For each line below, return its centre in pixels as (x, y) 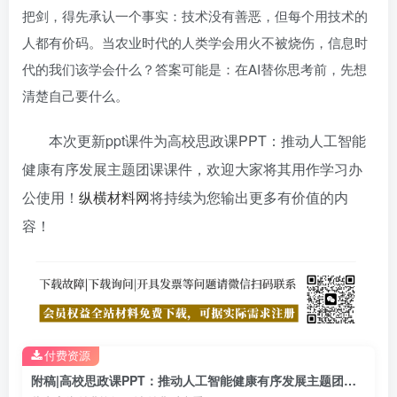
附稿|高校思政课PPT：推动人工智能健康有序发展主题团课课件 (350, 380)
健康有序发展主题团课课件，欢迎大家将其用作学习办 (192, 169)
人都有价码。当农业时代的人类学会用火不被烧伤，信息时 (195, 43)
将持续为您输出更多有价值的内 (249, 198)
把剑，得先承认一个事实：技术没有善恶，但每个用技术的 (195, 16)
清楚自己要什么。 (75, 96)
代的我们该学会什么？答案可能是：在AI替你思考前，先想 (195, 69)
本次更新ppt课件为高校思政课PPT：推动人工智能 (207, 141)
